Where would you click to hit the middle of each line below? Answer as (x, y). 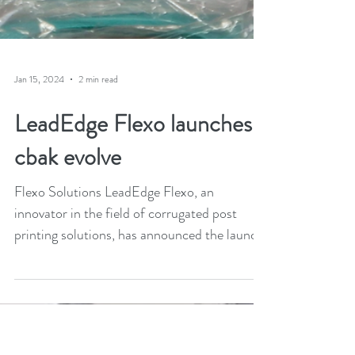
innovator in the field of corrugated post (126, 308)
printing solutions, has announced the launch (139, 330)
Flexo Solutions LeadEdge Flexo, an (114, 287)
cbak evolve (68, 252)
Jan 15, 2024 (39, 174)
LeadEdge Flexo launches (133, 219)
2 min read (98, 174)
